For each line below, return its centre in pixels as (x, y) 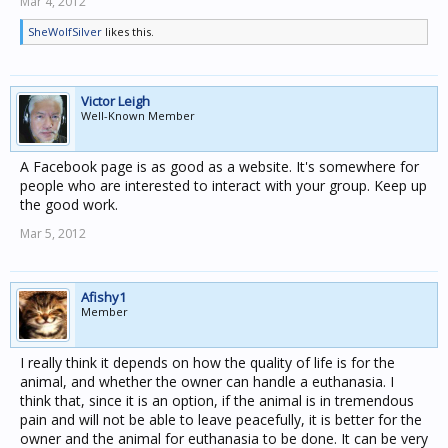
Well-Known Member (138, 115)
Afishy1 (103, 297)
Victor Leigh (115, 101)
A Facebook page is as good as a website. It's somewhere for (219, 166)
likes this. (128, 31)
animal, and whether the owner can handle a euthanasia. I (207, 381)
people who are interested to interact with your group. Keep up (223, 185)
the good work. (69, 204)
